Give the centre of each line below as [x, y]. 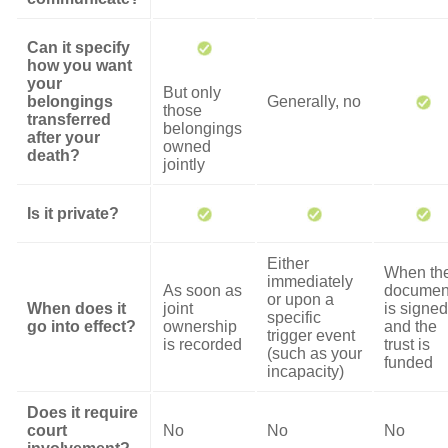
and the [410, 326]
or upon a [300, 299]
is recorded [202, 344]
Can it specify [78, 47]
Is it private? [73, 213]
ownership [200, 326]
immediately [310, 281]
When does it [76, 308]
